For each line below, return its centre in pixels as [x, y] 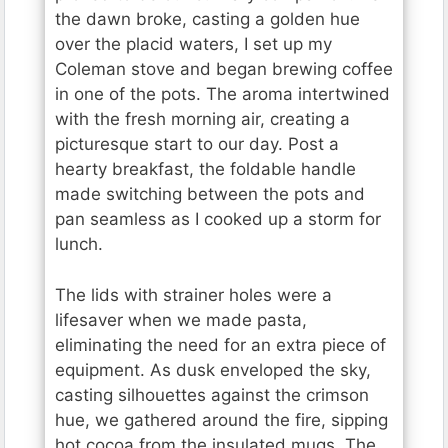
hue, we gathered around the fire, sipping [221, 419]
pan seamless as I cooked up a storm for [218, 219]
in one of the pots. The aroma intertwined [222, 94]
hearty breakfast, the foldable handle [205, 169]
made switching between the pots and [210, 194]
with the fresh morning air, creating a [202, 119]
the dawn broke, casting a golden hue [207, 19]
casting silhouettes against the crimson [212, 394]
